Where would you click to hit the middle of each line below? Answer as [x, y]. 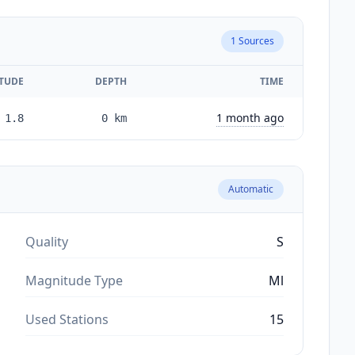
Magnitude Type [74, 280]
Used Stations [67, 319]
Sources [255, 40]
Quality [47, 241]
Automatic [251, 189]
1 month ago [250, 117]
